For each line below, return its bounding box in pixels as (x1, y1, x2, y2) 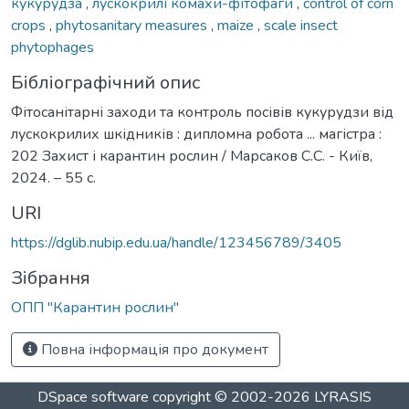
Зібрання (11, 265, 90, 290)
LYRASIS (314, 387, 372, 407)
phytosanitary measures (56, 15, 211, 36)
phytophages (11, 37, 94, 58)
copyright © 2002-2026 (149, 387, 314, 407)
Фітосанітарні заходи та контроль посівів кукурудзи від (11, 101, 393, 122)
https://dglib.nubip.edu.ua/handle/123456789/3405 (11, 232, 341, 253)
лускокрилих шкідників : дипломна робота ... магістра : (11, 123, 382, 144)
